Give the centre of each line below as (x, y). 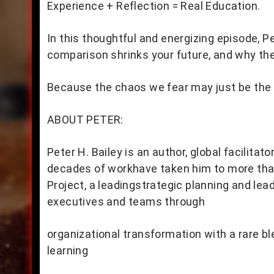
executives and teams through (126, 202)
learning (68, 250)
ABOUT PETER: (85, 120)
